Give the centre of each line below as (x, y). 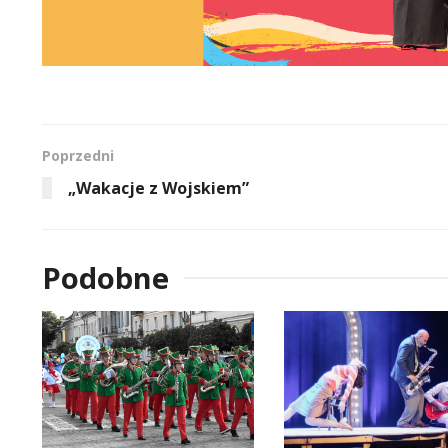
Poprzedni (78, 155)
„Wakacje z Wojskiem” (158, 187)
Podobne (105, 277)
